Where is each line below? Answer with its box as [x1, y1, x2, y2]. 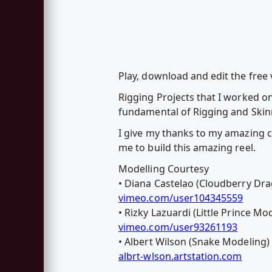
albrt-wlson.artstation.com [118, 250, 242, 263]
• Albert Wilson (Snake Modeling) [118, 235, 270, 249]
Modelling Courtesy [118, 162, 209, 176]
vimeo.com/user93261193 [118, 220, 238, 234]
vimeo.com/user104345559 [118, 191, 243, 205]
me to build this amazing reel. [118, 141, 256, 155]
